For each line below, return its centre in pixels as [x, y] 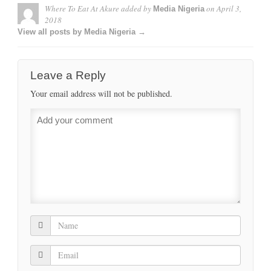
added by [136, 8]
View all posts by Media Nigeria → [82, 31]
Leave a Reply [68, 75]
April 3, [229, 8]
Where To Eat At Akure [82, 8]
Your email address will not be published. [101, 93]
